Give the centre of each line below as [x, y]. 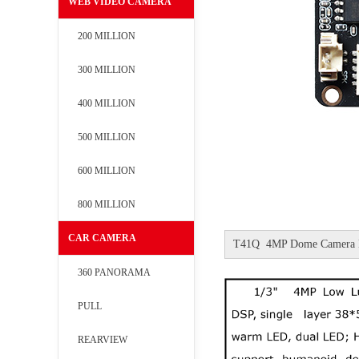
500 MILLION [107, 137]
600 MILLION [107, 171]
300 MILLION [107, 70]
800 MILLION [107, 205]
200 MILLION [107, 36]
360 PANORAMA [114, 273]
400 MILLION [107, 104]
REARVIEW [103, 340]
